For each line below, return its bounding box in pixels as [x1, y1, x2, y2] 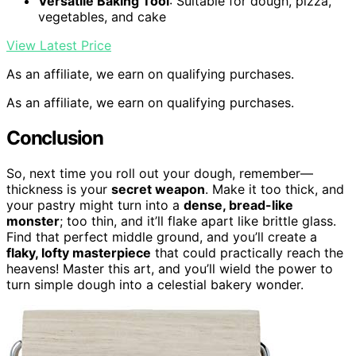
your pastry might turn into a [6, 196, 184, 213]
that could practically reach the [151, 244, 343, 261]
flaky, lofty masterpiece [6, 244, 151, 261]
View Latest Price [6, 37, 111, 54]
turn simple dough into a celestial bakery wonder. [6, 276, 304, 292]
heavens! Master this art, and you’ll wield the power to [6, 260, 333, 277]
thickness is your [6, 180, 111, 197]
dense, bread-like [184, 196, 293, 213]
